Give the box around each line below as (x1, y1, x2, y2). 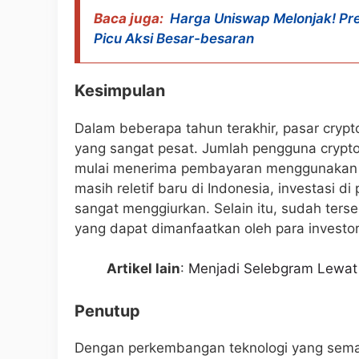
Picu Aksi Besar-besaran (94, 30, 254, 46)
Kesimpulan (75, 80, 165, 100)
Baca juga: (94, 10, 163, 26)
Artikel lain (107, 260, 180, 277)
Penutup (75, 301, 140, 321)
